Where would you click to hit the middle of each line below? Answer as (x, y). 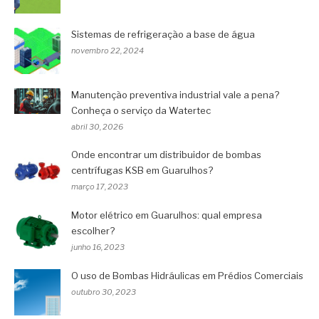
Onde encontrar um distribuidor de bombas (166, 154)
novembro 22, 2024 (108, 50)
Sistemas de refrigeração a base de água (163, 34)
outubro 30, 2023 (104, 292)
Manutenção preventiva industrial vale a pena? (175, 94)
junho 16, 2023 (98, 247)
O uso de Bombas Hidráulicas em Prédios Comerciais (187, 275)
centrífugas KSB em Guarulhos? (142, 170)
